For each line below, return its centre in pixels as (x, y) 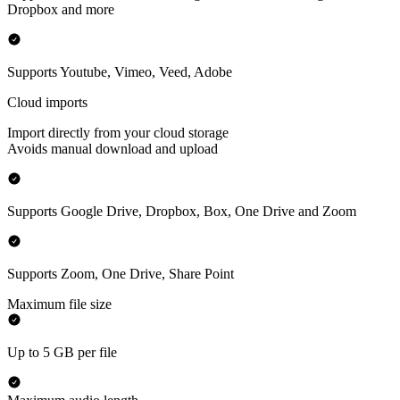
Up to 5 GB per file (62, 353)
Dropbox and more (61, 10)
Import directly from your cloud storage (118, 133)
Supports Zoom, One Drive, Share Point (121, 274)
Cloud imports (47, 103)
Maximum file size (59, 304)
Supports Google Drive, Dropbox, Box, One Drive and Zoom (182, 212)
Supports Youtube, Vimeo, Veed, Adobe (120, 72)
